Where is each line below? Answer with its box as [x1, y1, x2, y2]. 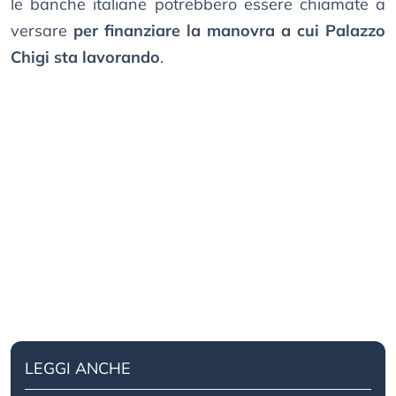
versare [11, 20, 73, 42]
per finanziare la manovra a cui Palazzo [73, 20, 385, 42]
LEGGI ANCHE [25, 358, 131, 379]
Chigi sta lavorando [11, 47, 160, 68]
